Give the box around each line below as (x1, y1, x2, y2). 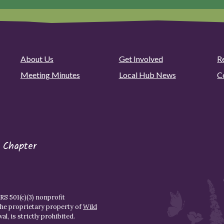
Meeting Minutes (20, 70, 80, 80)
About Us (20, 54, 53, 64)
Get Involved (118, 54, 163, 64)
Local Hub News (118, 70, 176, 80)
